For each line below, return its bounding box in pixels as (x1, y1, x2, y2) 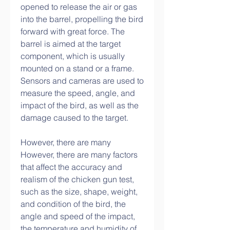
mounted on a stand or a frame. (21, 63, 134, 73)
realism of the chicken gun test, (21, 174, 134, 184)
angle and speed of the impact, (21, 211, 135, 221)
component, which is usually (21, 51, 125, 61)
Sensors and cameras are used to (21, 75, 144, 86)
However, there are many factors (21, 149, 138, 160)
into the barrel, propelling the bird (21, 14, 143, 24)
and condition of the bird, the (21, 199, 126, 209)
